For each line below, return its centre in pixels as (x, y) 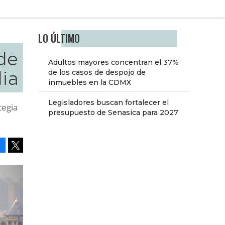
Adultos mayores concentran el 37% (114, 63)
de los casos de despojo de (97, 73)
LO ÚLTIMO (59, 39)
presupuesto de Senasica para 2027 (113, 113)
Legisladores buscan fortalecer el (108, 103)
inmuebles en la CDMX (90, 83)
